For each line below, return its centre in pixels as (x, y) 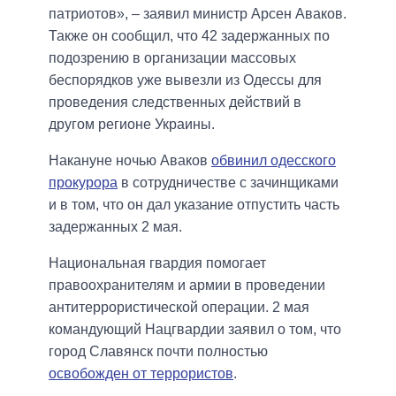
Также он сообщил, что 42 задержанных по (189, 35)
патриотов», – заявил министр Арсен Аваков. (198, 13)
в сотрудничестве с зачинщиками (228, 182)
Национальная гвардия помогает (157, 263)
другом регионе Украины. (132, 124)
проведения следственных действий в (175, 102)
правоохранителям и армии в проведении (187, 285)
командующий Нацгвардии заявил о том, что (195, 329)
